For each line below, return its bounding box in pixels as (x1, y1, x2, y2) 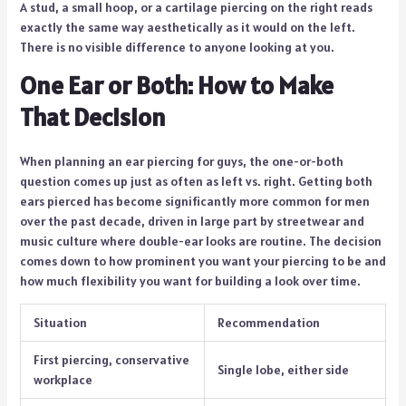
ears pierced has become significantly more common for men (19, 192, 370, 209)
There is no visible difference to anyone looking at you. (19, 38, 334, 55)
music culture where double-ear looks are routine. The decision (19, 232, 382, 249)
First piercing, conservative (33, 351, 189, 368)
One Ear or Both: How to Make (19, 68, 333, 101)
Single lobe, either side (217, 361, 349, 378)
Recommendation (217, 314, 320, 331)
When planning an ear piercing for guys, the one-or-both (19, 152, 343, 169)
